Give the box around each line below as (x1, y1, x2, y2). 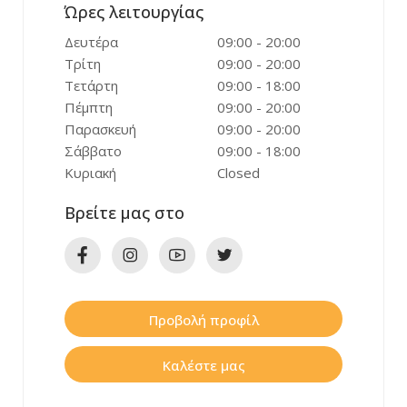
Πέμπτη (65, 98, 113, 116)
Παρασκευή (65, 120, 136, 138)
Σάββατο (65, 142, 122, 160)
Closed (217, 164, 260, 182)
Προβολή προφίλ (148, 311, 259, 329)
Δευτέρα (65, 33, 118, 51)
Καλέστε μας (162, 356, 245, 374)
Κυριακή (65, 164, 116, 182)
